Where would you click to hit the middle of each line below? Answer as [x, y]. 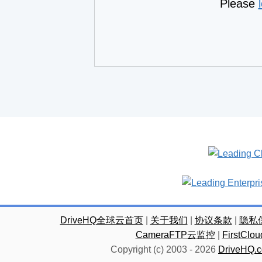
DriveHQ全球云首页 [101, 220]
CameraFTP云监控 [175, 235]
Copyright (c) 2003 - [153, 249]
